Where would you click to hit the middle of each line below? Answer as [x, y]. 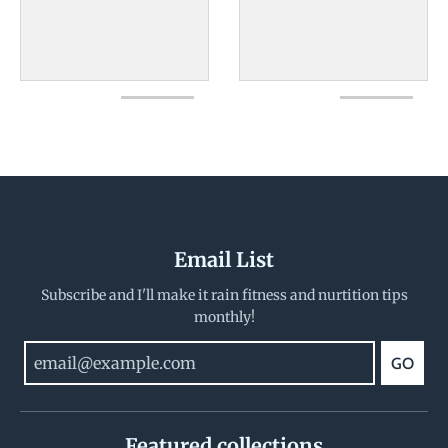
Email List [224, 260]
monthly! [224, 317]
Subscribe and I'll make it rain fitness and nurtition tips [224, 295]
